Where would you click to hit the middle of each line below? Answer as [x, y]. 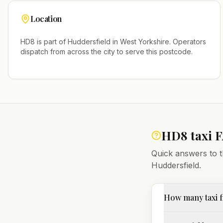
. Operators [188, 42]
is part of [51, 42]
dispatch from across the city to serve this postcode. [107, 52]
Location [46, 19]
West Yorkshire [145, 42]
